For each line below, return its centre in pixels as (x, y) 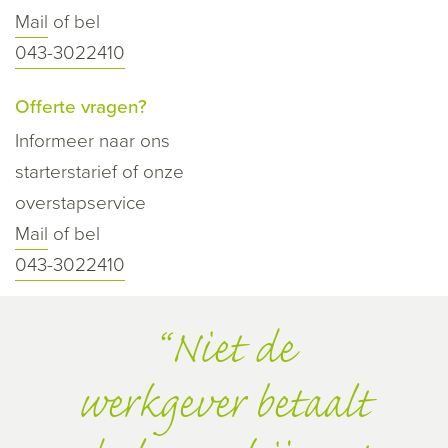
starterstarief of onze (99, 171)
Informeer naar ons (92, 140)
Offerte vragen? (81, 106)
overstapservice (80, 202)
